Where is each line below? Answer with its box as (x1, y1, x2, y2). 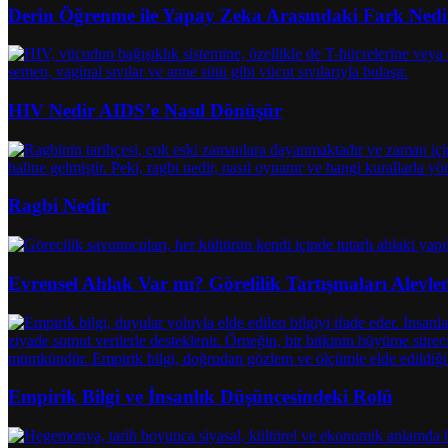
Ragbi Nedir (8, 195, 109, 217)
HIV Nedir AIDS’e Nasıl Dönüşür (8, 100, 282, 122)
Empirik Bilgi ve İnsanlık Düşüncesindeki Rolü (8, 386, 393, 408)
